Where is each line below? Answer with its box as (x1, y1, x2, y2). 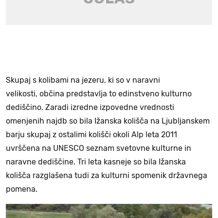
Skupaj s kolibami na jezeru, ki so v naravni (6, 75, 160, 85)
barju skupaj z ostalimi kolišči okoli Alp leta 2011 (6, 129, 177, 139)
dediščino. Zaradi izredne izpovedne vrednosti (6, 102, 174, 112)
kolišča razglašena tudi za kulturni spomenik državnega (6, 170, 207, 180)
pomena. (6, 184, 39, 194)
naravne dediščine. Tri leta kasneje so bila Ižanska (6, 157, 186, 166)
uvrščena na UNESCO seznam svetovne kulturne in (6, 143, 191, 153)
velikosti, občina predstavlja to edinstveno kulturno (6, 89, 192, 98)
